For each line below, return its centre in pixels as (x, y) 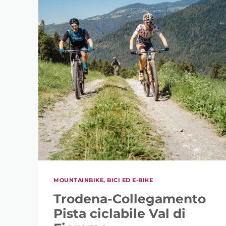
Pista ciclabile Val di (120, 213)
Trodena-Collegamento (130, 199)
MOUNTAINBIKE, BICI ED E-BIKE (103, 180)
